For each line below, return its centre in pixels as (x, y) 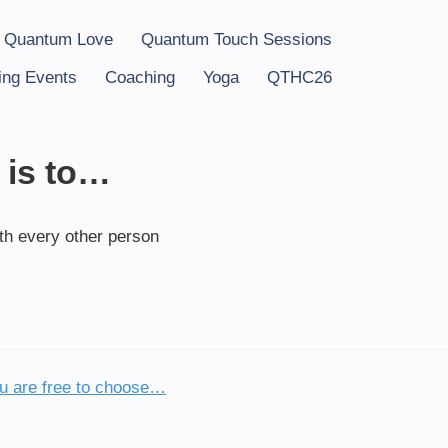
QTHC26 (299, 78)
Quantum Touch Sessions (236, 39)
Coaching (140, 78)
